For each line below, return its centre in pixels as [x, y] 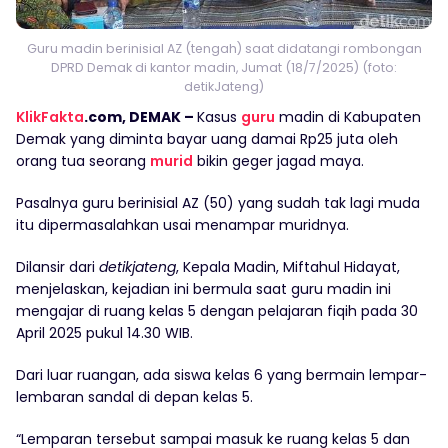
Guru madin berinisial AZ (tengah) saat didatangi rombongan [224, 49]
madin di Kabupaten [348, 117]
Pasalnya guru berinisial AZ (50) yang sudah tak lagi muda [218, 203]
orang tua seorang [83, 161]
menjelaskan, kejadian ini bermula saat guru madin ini [203, 289]
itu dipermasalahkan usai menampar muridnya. [182, 225]
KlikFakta [50, 117]
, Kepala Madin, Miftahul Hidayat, [288, 267]
